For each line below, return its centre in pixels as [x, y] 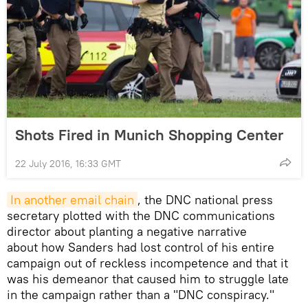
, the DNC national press [205, 199]
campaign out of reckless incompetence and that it [147, 263]
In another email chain [72, 199]
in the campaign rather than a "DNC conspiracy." [141, 294]
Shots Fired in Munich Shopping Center [149, 134]
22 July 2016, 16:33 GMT [68, 163]
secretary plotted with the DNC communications [141, 215]
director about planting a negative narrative [127, 231]
